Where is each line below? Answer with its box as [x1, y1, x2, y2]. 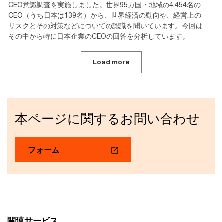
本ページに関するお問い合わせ [15, 111, 200, 127]
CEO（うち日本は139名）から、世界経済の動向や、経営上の [8, 11, 201, 20]
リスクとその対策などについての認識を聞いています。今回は [8, 21, 203, 30]
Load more [92, 58, 130, 66]
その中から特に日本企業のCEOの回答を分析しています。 [8, 32, 189, 41]
